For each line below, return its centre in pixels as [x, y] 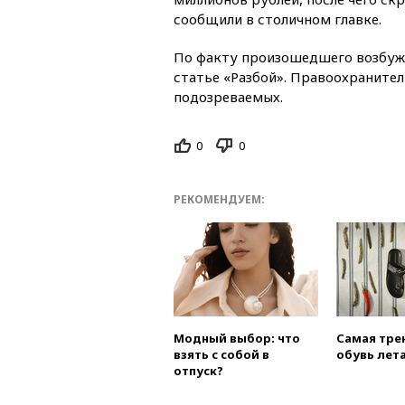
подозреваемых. [228, 96]
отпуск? [198, 371]
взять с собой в [221, 355]
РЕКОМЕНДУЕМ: [219, 200]
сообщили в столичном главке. [278, 19]
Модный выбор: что [237, 339]
